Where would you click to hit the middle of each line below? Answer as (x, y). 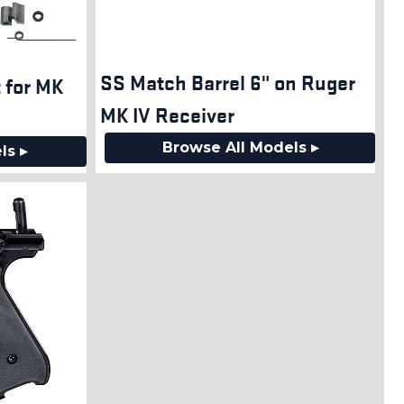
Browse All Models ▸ (240, 148)
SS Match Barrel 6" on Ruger (228, 83)
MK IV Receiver (167, 115)
